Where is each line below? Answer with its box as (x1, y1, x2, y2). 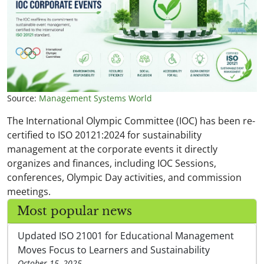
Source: (7, 92, 39, 104)
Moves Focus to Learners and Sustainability (18, 243, 210, 256)
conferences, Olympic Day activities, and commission (7, 170, 242, 184)
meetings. (7, 184, 51, 198)
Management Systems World (39, 92, 152, 104)
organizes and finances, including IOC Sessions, (7, 156, 216, 170)
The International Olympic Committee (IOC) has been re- (7, 114, 255, 127)
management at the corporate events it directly (7, 142, 217, 156)
